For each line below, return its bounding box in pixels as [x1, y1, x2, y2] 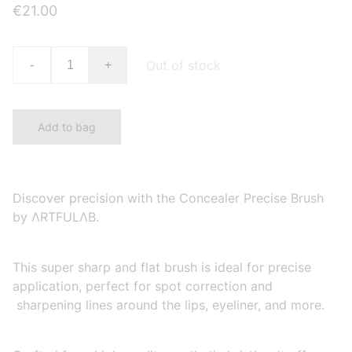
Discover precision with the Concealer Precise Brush [13, 189, 324, 206]
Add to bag [38, 119, 96, 134]
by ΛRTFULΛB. [13, 208, 99, 225]
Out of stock [146, 57, 221, 73]
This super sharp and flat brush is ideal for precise [13, 258, 311, 275]
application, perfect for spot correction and [13, 277, 273, 294]
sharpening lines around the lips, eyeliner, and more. [13, 296, 324, 313]
